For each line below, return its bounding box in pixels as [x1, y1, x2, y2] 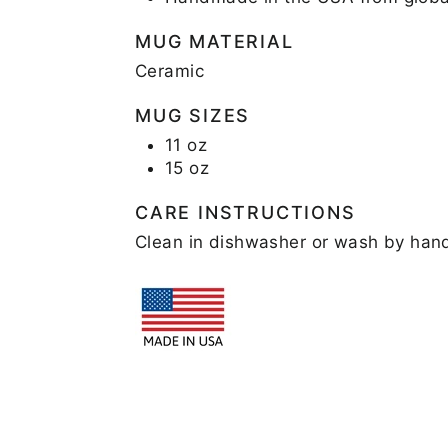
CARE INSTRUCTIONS [135, 201, 356, 223]
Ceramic [135, 60, 204, 81]
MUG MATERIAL [135, 30, 294, 52]
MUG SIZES [135, 104, 251, 126]
